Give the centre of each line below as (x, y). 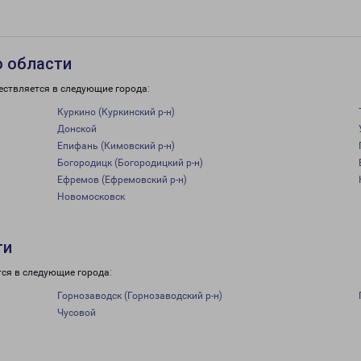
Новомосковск (91, 197)
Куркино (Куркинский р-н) (116, 112)
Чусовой (76, 313)
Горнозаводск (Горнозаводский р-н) (139, 296)
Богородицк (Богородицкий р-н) (130, 163)
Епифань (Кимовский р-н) (116, 146)
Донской (77, 129)
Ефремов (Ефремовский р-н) (122, 180)
